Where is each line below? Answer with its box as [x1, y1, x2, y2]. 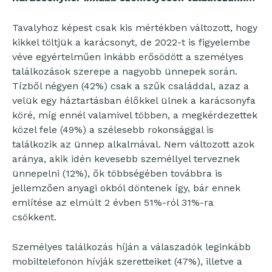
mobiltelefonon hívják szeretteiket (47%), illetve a [12, 256, 242, 268]
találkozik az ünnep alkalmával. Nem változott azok [12, 138, 254, 151]
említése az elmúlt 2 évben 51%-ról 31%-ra [12, 197, 214, 209]
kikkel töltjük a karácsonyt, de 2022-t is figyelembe [12, 36, 250, 49]
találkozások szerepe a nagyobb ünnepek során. [12, 66, 237, 78]
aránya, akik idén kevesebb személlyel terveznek [12, 153, 240, 165]
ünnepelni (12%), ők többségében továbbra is [12, 168, 222, 180]
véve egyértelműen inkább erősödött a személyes [12, 51, 243, 63]
